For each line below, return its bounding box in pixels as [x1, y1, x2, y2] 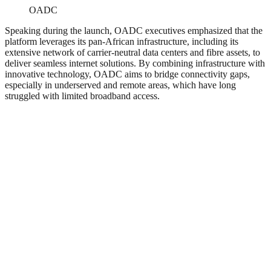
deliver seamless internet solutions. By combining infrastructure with [5, 58, 265, 69]
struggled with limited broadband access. [5, 91, 160, 102]
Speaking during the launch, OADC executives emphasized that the [5, 25, 263, 36]
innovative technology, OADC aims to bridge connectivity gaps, [5, 69, 250, 80]
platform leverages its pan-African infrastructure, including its [5, 36, 238, 47]
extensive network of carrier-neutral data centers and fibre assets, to [5, 47, 260, 58]
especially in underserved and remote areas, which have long [5, 80, 236, 91]
